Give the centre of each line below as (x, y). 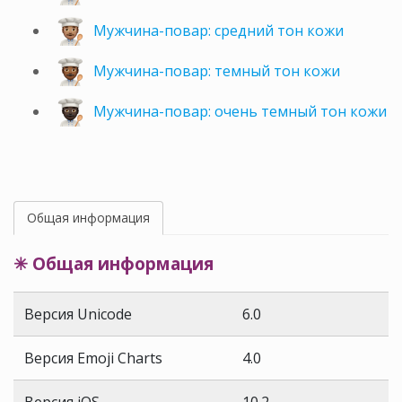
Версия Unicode (78, 315)
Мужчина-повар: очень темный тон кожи (240, 112)
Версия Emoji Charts (93, 358)
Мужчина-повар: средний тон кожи (218, 31)
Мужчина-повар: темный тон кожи (217, 71)
